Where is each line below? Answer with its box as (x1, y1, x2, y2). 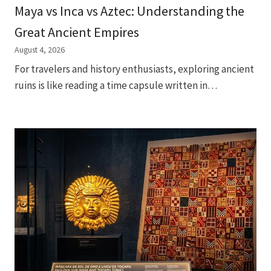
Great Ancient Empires (15, 23, 139, 41)
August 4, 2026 (15, 44, 65, 55)
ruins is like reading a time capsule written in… (15, 79, 217, 93)
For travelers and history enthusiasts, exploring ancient (15, 62, 254, 76)
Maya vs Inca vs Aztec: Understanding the (15, 2, 244, 19)
